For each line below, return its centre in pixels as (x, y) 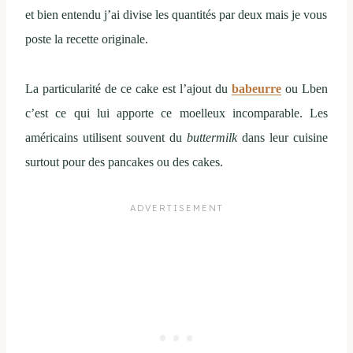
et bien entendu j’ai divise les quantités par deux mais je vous (176, 15)
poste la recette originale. (87, 39)
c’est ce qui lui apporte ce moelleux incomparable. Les (176, 113)
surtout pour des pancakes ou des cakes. (124, 162)
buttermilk (210, 138)
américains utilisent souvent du (104, 138)
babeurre (256, 89)
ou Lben (305, 89)
